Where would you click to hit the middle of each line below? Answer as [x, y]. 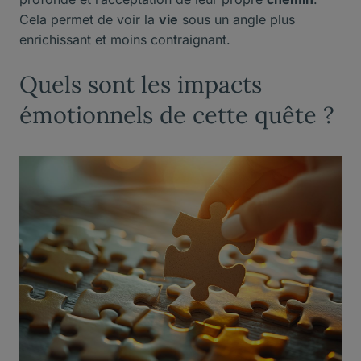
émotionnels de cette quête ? [177, 115]
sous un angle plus [237, 20]
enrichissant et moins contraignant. [125, 40]
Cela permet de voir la [89, 20]
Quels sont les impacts [141, 85]
